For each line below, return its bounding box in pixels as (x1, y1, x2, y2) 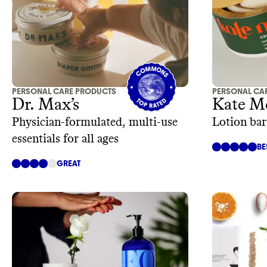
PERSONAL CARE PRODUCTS (12, 86, 116, 97)
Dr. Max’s (12, 97, 79, 114)
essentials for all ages (12, 133, 119, 145)
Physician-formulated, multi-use (12, 116, 178, 129)
